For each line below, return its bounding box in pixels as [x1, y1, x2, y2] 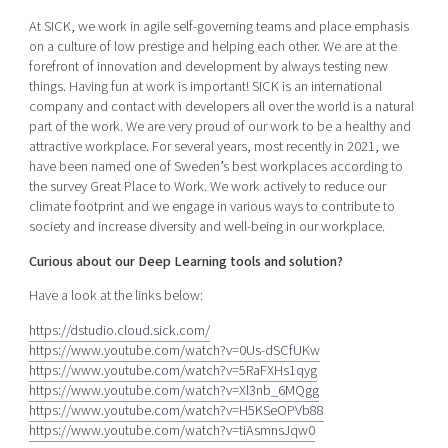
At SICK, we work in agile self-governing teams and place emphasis [28, 16, 409, 38]
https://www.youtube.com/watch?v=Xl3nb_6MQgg [28, 379, 319, 401]
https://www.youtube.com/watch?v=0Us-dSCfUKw [28, 339, 320, 361]
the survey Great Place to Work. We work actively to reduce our [28, 176, 386, 198]
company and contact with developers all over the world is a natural [28, 96, 414, 118]
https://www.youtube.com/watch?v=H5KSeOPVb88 [28, 399, 324, 421]
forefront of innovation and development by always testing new [28, 56, 388, 78]
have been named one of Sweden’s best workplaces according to [28, 156, 403, 178]
